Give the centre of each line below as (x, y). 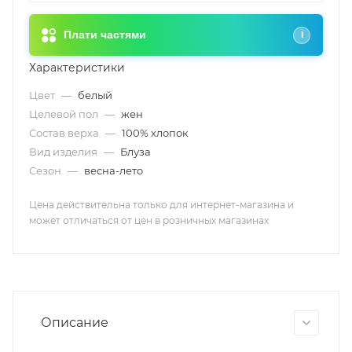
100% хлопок (155, 133)
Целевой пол (65, 114)
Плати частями (105, 35)
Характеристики (77, 68)
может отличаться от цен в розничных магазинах (149, 220)
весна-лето (114, 170)
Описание (75, 322)
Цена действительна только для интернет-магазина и (161, 205)
